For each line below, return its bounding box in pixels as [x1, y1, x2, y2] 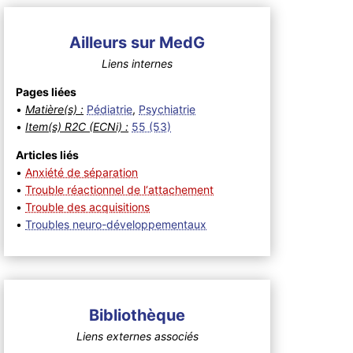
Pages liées [16, 84, 77, 98]
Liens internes [102, 56, 173, 70]
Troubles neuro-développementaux [25, 217, 207, 231]
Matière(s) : [25, 102, 84, 116]
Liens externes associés [76, 329, 199, 343]
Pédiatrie [87, 102, 133, 116]
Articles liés [16, 147, 80, 162]
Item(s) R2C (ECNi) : [25, 119, 129, 133]
